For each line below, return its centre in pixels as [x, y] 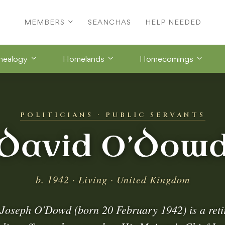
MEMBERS [44, 22]
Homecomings [166, 59]
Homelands [84, 59]
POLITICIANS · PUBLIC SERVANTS [113, 115]
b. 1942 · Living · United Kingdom [113, 179]
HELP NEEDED [173, 22]
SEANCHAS [109, 22]
